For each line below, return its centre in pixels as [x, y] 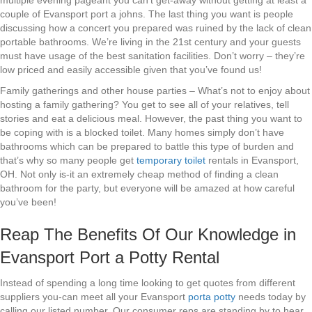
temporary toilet [171, 161]
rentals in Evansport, [252, 161]
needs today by [271, 297]
